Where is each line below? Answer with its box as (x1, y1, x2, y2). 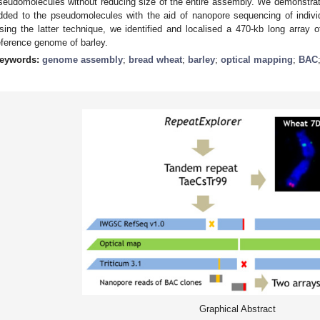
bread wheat (129, 54, 182, 65)
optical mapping (221, 54, 293, 65)
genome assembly (42, 54, 123, 65)
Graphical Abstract (199, 303, 276, 314)
